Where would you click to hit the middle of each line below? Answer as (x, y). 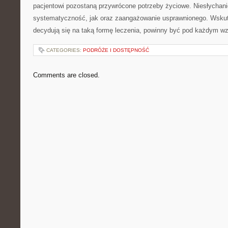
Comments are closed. (66, 75)
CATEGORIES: (65, 50)
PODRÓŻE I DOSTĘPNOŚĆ (116, 50)
